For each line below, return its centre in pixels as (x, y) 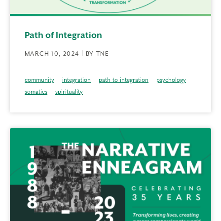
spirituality (69, 92)
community (39, 80)
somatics (36, 92)
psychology (171, 80)
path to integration (124, 80)
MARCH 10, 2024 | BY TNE (67, 54)
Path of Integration (63, 35)
